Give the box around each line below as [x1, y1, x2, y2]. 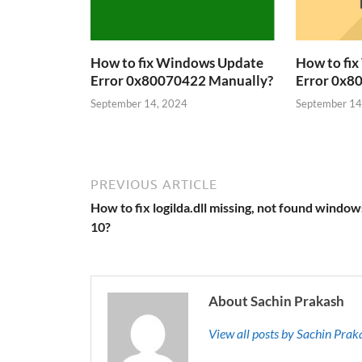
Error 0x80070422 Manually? [90, 71, 273, 89]
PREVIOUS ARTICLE [90, 177, 217, 192]
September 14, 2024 [90, 97, 187, 111]
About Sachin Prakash [208, 293, 344, 310]
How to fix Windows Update [90, 53, 263, 71]
